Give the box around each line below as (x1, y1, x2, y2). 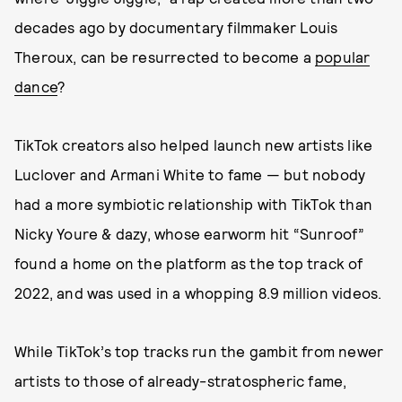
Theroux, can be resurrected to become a (14, 48, 316, 66)
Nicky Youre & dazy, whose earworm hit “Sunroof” (14, 224, 365, 242)
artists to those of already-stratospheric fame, (14, 371, 347, 389)
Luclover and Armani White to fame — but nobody (14, 165, 366, 183)
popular (315, 48, 371, 66)
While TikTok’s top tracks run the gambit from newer (14, 342, 384, 360)
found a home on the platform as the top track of (14, 254, 363, 272)
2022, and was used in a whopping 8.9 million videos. (14, 284, 382, 301)
